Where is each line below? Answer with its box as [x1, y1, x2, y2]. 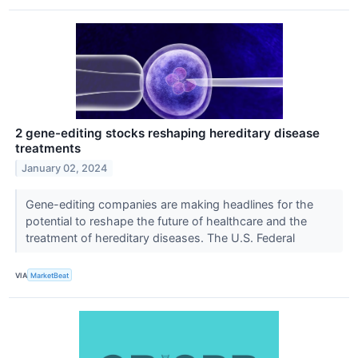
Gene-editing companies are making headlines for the [25, 197, 313, 212]
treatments [15, 141, 81, 157]
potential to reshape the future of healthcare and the [25, 214, 307, 229]
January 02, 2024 [22, 162, 108, 175]
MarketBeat [30, 270, 70, 280]
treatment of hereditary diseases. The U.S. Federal [25, 231, 298, 245]
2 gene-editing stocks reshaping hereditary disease [15, 125, 320, 141]
